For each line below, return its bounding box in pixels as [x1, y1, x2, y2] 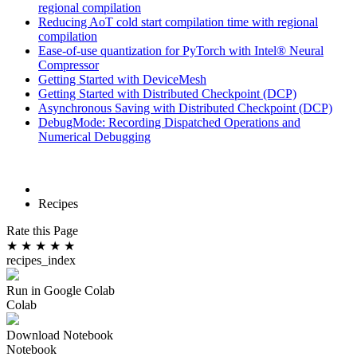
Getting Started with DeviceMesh [38, 73, 206, 86]
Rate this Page [6, 224, 78, 237]
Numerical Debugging [38, 130, 151, 143]
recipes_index [6, 253, 76, 267]
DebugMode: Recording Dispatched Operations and [38, 116, 300, 129]
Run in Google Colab [6, 284, 115, 297]
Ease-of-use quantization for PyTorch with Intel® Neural [38, 44, 324, 57]
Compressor [38, 58, 99, 72]
